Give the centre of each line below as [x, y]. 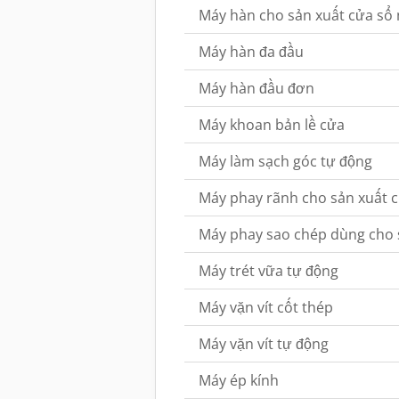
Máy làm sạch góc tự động [285, 161]
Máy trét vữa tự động [269, 271]
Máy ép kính [239, 380]
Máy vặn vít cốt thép [266, 307]
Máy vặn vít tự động [264, 344]
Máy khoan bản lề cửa [272, 125]
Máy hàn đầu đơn [256, 88]
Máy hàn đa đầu [251, 52]
